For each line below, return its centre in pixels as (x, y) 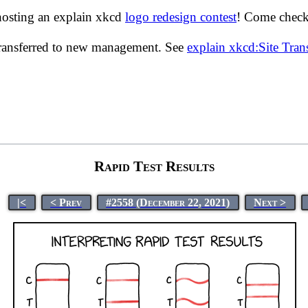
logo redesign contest (181, 17)
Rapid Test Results (155, 166)
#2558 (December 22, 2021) (168, 202)
